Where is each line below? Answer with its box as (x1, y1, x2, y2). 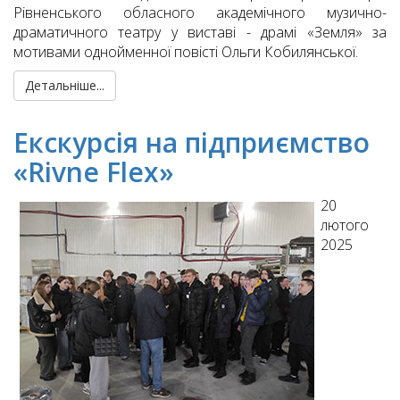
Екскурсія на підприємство (13, 124, 370, 162)
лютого (321, 215, 369, 236)
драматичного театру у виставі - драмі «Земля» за (13, 22, 387, 43)
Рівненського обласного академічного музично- (13, 3, 387, 23)
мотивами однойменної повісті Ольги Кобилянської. (13, 42, 358, 62)
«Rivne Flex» (13, 154, 174, 191)
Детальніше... (25, 77, 104, 95)
